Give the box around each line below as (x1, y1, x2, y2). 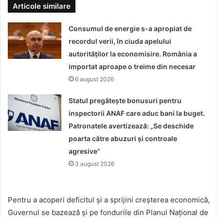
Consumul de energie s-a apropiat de (69, 24, 192, 33)
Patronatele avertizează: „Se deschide (69, 122, 194, 130)
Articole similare (13, 1, 71, 11)
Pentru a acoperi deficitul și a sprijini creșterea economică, (8, 195, 210, 205)
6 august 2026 (75, 75, 114, 83)
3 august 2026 (75, 160, 115, 168)
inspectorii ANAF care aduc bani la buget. (69, 109, 205, 118)
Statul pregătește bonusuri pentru (69, 96, 182, 105)
